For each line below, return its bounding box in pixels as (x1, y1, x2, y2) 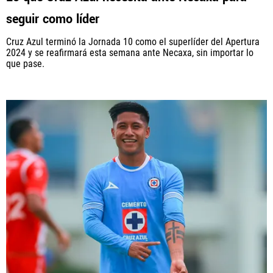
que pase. (6, 57, 44, 69)
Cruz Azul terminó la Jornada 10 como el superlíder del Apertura (6, 35, 260, 48)
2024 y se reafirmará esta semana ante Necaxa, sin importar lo (6, 46, 253, 58)
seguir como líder (6, 10, 99, 28)
